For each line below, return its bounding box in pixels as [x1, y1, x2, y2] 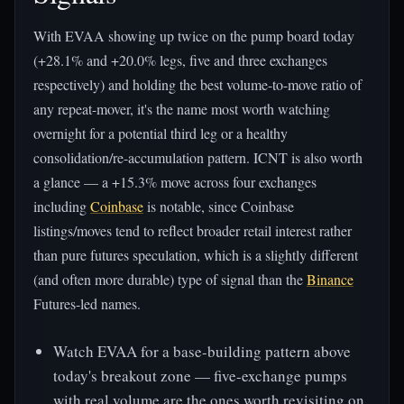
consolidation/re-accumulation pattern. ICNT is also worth [33, 148, 363, 167]
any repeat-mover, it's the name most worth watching [33, 99, 330, 118]
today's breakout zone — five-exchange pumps [53, 365, 347, 386]
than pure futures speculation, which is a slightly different [33, 245, 358, 264]
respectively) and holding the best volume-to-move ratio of [33, 75, 362, 94]
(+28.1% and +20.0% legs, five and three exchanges [33, 50, 327, 69]
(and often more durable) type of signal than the [33, 270, 307, 289]
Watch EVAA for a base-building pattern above [53, 341, 351, 362]
